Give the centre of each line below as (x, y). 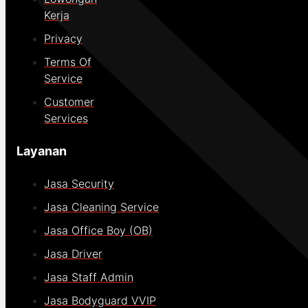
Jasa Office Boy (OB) (98, 231)
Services (66, 119)
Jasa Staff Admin (89, 277)
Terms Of (68, 62)
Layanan (42, 151)
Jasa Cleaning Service (101, 207)
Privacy (63, 39)
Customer (69, 102)
